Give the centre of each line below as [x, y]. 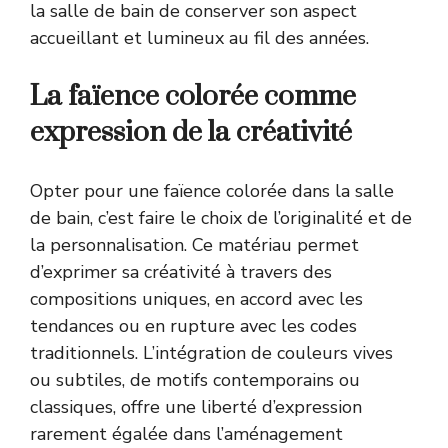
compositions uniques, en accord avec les [196, 298]
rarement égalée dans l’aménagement [186, 433]
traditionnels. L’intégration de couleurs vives [211, 352]
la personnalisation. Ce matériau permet [194, 244]
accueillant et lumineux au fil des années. [199, 37]
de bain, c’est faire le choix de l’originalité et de [221, 217]
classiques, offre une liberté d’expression [196, 406]
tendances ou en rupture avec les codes [193, 325]
